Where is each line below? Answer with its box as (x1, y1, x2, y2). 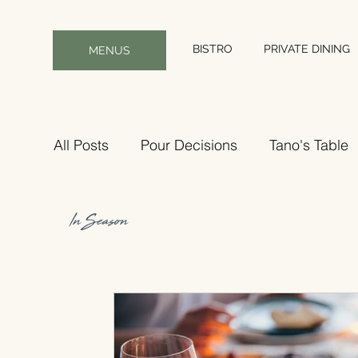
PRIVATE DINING (263, 42, 350, 55)
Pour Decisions (141, 135, 237, 154)
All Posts (54, 135, 109, 154)
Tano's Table (269, 135, 348, 154)
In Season (70, 207, 127, 237)
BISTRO (192, 42, 233, 55)
